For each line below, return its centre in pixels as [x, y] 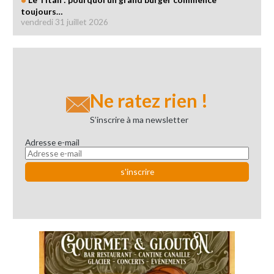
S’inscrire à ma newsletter [139, 119]
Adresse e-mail [52, 142]
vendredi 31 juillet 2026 [65, 21]
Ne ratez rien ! [149, 100]
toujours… [42, 11]
